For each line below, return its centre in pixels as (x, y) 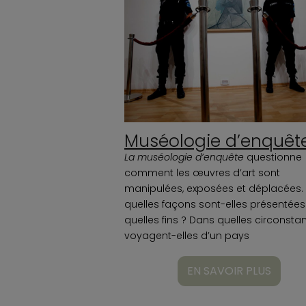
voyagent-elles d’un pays (187, 235)
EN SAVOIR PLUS (229, 270)
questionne (274, 157)
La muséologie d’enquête (185, 157)
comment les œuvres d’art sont (202, 172)
